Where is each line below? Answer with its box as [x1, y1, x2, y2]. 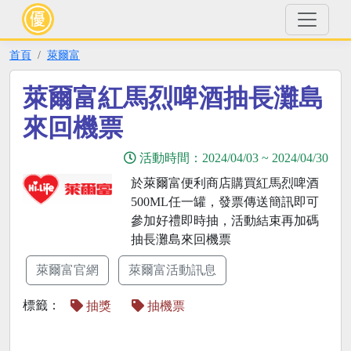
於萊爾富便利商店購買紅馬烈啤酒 [130, 176, 319, 190]
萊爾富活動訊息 [128, 263, 216, 277]
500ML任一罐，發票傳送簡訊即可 [130, 195, 319, 208]
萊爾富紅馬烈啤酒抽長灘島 [23, 84, 324, 112]
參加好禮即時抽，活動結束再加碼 [130, 214, 319, 227]
